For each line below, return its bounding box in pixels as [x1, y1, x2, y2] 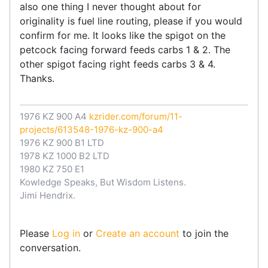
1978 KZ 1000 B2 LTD [20, 150, 109, 162]
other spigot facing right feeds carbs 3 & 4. [20, 57, 215, 70]
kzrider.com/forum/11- [89, 110, 182, 122]
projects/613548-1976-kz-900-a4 [20, 123, 163, 135]
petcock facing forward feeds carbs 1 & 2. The [20, 43, 230, 56]
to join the [179, 227, 229, 239]
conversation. [20, 241, 81, 254]
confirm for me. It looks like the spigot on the [20, 29, 226, 41]
